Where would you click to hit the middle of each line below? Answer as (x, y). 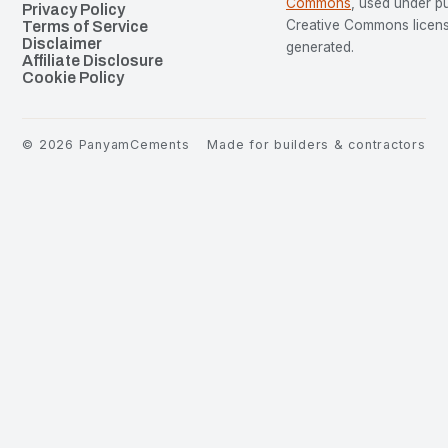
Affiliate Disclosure (93, 60)
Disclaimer (62, 43)
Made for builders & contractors (316, 144)
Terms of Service (85, 26)
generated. (320, 46)
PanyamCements (134, 144)
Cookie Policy (73, 77)
